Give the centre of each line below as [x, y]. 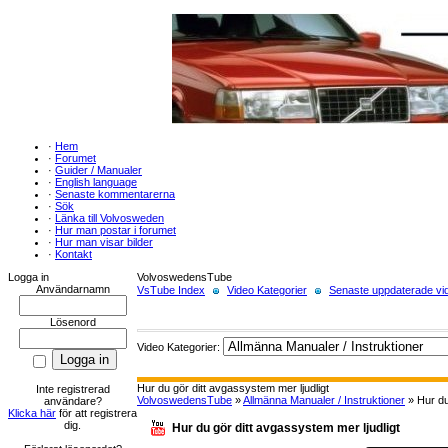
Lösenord [72, 322]
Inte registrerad [72, 388]
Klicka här [32, 412]
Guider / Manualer [98, 170]
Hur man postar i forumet [115, 230]
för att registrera [96, 412]
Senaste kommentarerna [115, 194]
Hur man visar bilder [104, 242]
